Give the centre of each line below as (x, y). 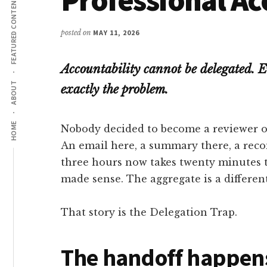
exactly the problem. (114, 89)
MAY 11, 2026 (116, 32)
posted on (77, 32)
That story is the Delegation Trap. (149, 212)
